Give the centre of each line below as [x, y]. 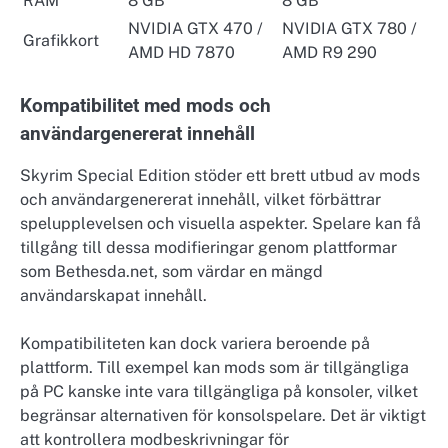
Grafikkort [61, 40]
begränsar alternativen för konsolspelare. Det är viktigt [223, 415]
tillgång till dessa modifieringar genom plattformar [208, 247]
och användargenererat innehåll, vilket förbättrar [200, 199]
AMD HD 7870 [181, 52]
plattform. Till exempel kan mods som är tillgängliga [214, 367]
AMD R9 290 [329, 52]
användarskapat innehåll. [113, 295]
